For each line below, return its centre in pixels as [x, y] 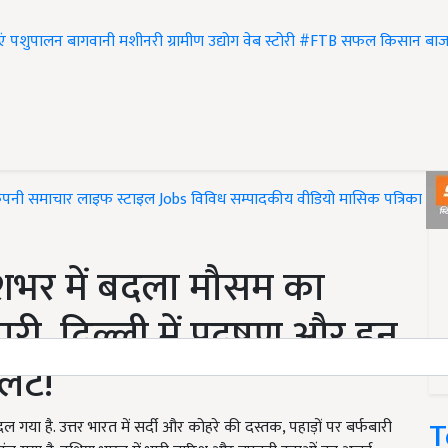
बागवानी [91, 42]
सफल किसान [381, 42]
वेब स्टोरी [269, 42]
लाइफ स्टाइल [116, 200]
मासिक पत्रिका [382, 200]
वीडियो [316, 200]
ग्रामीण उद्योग [203, 42]
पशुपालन [36, 42]
